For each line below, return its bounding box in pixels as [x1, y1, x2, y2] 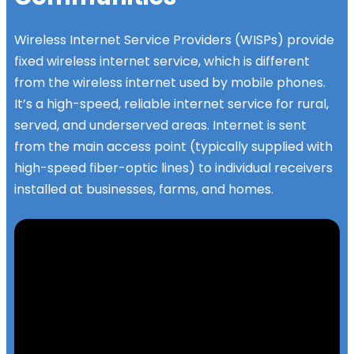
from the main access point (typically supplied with [14, 137, 333, 156]
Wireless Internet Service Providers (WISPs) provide [14, 31, 334, 50]
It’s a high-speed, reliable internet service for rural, [14, 95, 329, 114]
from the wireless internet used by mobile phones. [14, 73, 326, 92]
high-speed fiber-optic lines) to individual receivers [14, 159, 333, 178]
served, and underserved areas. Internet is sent [14, 116, 307, 135]
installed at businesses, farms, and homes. [14, 180, 273, 199]
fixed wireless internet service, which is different [14, 52, 310, 71]
